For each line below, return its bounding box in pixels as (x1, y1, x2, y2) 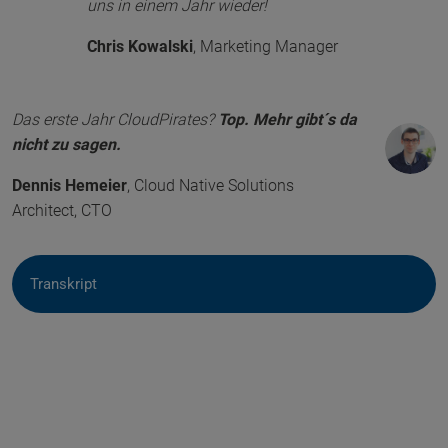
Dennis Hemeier (12, 176, 127, 196)
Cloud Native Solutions (134, 176, 294, 196)
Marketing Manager (199, 37, 338, 57)
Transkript (30, 275, 97, 294)
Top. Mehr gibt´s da (218, 110, 357, 130)
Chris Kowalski (86, 37, 193, 57)
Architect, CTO (12, 201, 112, 221)
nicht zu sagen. (12, 135, 121, 155)
